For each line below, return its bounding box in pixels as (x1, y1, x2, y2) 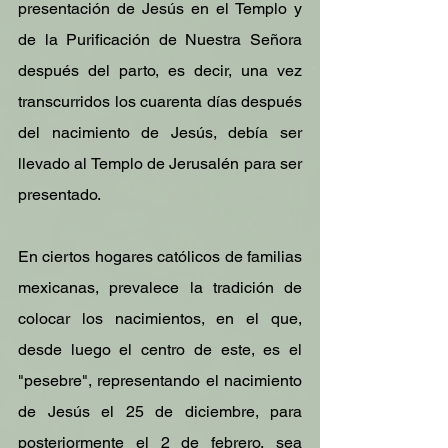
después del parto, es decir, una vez (18, 61, 302, 80)
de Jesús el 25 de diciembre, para (18, 402, 302, 421)
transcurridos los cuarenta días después (18, 92, 302, 111)
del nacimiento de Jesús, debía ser (18, 123, 302, 142)
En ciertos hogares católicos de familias (18, 247, 302, 266)
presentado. (18, 185, 101, 204)
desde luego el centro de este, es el (18, 340, 302, 359)
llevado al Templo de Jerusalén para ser (18, 154, 302, 173)
